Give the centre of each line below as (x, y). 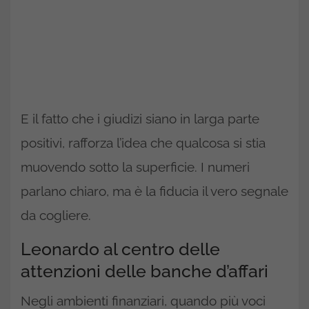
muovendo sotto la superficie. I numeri (135, 167)
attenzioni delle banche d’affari (144, 271)
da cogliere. (56, 215)
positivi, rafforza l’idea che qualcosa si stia (143, 142)
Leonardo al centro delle (120, 249)
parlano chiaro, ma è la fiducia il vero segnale (154, 191)
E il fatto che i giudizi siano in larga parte (140, 118)
